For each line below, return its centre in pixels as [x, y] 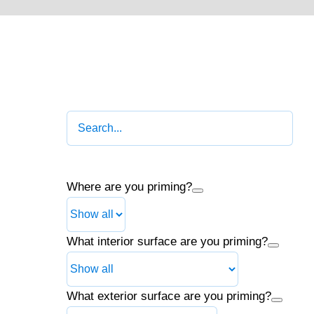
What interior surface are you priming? [168, 241]
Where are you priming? [130, 187]
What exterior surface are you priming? [169, 296]
